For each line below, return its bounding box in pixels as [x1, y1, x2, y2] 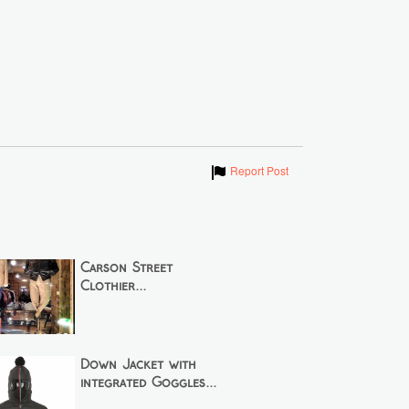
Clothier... [80, 279, 147, 293]
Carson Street [80, 261, 173, 275]
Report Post [229, 162, 288, 178]
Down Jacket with [80, 358, 197, 372]
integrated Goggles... [80, 376, 217, 390]
